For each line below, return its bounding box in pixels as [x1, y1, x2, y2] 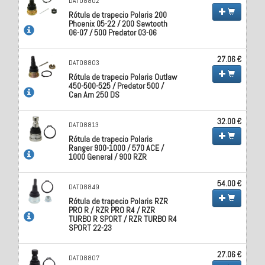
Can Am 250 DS [69, 89, 120, 100]
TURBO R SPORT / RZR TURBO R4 [69, 213, 177, 224]
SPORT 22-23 [69, 222, 112, 233]
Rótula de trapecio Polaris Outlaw [69, 71, 177, 82]
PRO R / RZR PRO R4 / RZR [69, 204, 156, 215]
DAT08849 [69, 182, 100, 192]
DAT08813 [69, 119, 99, 130]
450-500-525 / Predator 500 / [69, 80, 164, 91]
